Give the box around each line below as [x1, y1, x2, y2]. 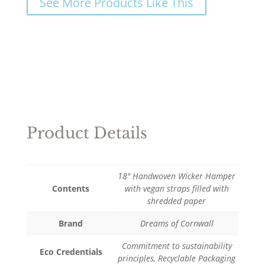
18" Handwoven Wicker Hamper [118, 170, 236, 182]
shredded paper [147, 195, 206, 206]
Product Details [26, 123, 147, 143]
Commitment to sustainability [121, 240, 232, 251]
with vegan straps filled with [124, 182, 229, 194]
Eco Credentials [39, 245, 102, 257]
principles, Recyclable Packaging [118, 252, 236, 264]
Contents [52, 182, 90, 194]
